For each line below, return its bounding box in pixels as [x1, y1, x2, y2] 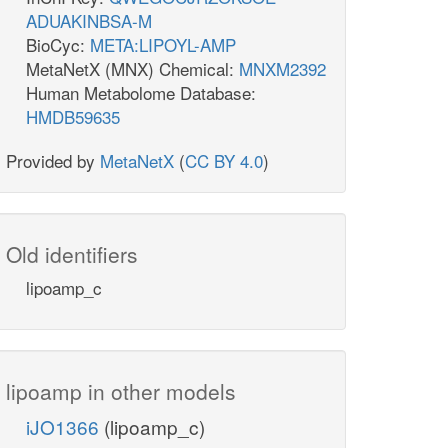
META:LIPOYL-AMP [90, 32, 236, 58]
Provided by [6, 148, 100, 174]
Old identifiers [6, 239, 138, 270]
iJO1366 [26, 413, 104, 441]
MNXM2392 [239, 56, 326, 82]
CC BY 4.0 [185, 148, 263, 174]
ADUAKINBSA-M [26, 8, 152, 34]
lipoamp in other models [6, 376, 236, 407]
